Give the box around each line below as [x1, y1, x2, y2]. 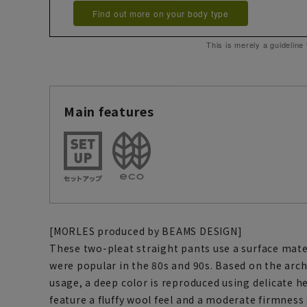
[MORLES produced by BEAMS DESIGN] [49, 224, 243, 238]
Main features [64, 102, 155, 121]
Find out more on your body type [92, 7, 229, 19]
